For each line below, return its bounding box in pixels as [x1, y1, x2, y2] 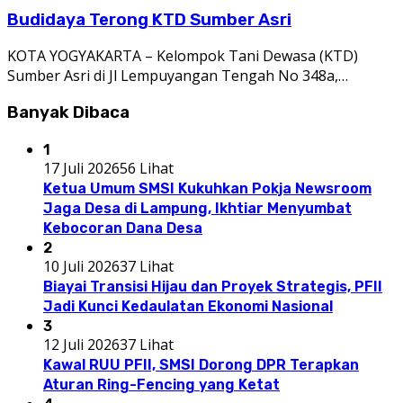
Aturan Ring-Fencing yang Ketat [43, 375, 280, 393]
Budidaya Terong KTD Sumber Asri [7, 9, 291, 30]
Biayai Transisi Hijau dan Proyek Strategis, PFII [43, 277, 382, 295]
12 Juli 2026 [43, 334, 120, 354]
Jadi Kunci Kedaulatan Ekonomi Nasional [43, 297, 333, 315]
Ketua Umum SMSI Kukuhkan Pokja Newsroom [43, 179, 372, 197]
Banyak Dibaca [7, 103, 130, 123]
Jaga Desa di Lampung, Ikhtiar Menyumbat [43, 199, 352, 217]
